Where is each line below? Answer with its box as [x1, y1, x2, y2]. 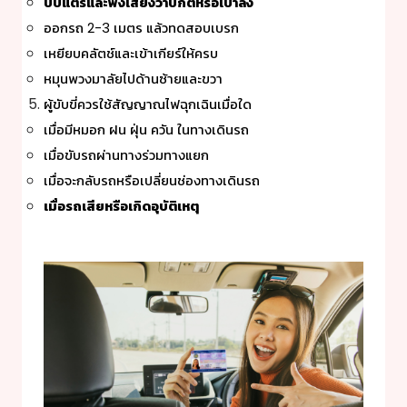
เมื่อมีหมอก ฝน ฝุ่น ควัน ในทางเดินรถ [44, 121, 249, 140]
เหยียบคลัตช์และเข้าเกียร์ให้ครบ [44, 45, 218, 64]
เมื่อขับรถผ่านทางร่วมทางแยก [44, 146, 209, 165]
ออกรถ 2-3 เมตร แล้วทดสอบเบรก [44, 19, 239, 38]
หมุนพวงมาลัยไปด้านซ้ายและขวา [44, 70, 223, 89]
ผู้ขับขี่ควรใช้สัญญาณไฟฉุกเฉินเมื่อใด [44, 95, 252, 114]
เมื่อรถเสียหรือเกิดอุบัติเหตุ [44, 197, 199, 216]
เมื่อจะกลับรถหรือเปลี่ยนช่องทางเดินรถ [44, 172, 260, 191]
